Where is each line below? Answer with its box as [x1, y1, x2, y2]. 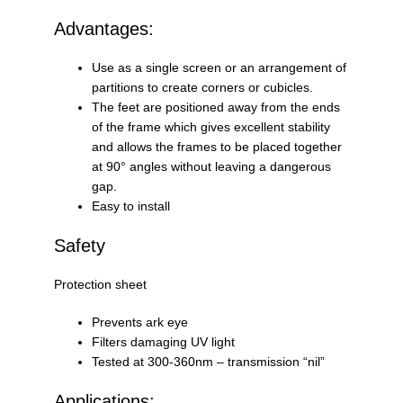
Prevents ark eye [92, 314, 188, 329]
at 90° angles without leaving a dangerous [92, 158, 331, 174]
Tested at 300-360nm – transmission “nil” [92, 354, 325, 369]
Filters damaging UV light [92, 334, 235, 349]
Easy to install [92, 198, 170, 213]
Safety [54, 235, 105, 255]
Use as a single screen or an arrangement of [92, 59, 346, 75]
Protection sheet [54, 276, 147, 291]
